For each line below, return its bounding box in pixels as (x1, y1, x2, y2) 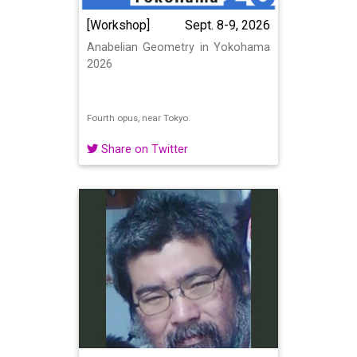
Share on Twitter (98, 143, 188, 156)
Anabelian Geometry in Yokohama (87, 41, 270, 54)
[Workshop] (87, 18, 150, 33)
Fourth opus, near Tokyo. (87, 112, 190, 124)
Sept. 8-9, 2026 (185, 18, 270, 33)
